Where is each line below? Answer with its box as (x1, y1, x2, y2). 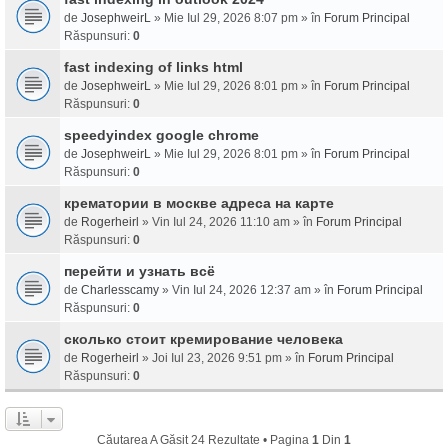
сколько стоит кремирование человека (64, 331, 343, 347)
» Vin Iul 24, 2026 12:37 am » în (159, 283, 337, 297)
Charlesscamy (81, 283, 159, 297)
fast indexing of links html (64, 59, 243, 75)
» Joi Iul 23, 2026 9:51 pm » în (139, 351, 308, 365)
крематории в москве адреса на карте (64, 195, 334, 211)
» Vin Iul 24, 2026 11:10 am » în (139, 215, 316, 229)
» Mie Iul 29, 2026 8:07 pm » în (151, 11, 324, 25)
